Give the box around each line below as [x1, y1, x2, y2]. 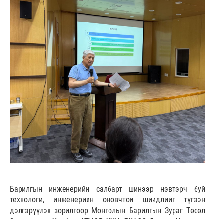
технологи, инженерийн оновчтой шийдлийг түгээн [10, 195, 205, 205]
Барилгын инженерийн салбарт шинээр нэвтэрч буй [10, 184, 205, 194]
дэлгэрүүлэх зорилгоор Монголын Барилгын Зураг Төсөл [10, 206, 205, 216]
